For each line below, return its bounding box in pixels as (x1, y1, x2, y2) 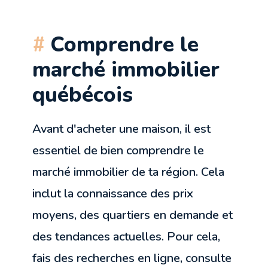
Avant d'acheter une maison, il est (32, 120, 211, 137)
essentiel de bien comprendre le (32, 142, 205, 159)
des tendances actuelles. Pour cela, (32, 228, 221, 245)
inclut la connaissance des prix (32, 185, 194, 202)
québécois (32, 80, 133, 109)
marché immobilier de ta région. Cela (32, 163, 225, 180)
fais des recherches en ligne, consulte (32, 249, 232, 266)
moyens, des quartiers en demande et (32, 206, 233, 223)
